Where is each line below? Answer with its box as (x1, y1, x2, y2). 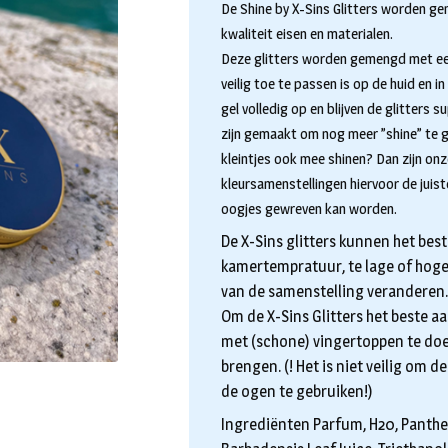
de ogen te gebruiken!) (220, 381, 373, 401)
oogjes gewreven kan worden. (220, 199, 397, 218)
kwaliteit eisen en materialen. (220, 24, 393, 43)
